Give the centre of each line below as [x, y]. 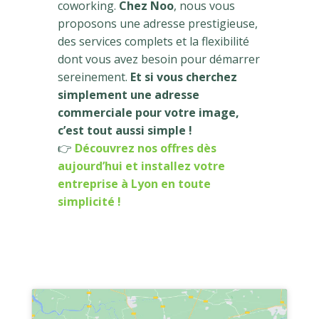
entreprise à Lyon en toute [134, 183]
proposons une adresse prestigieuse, [157, 23]
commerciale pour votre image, [148, 112]
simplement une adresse [128, 94]
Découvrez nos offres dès [145, 148]
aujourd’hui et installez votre [141, 166]
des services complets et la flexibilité [153, 41]
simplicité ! [89, 201]
